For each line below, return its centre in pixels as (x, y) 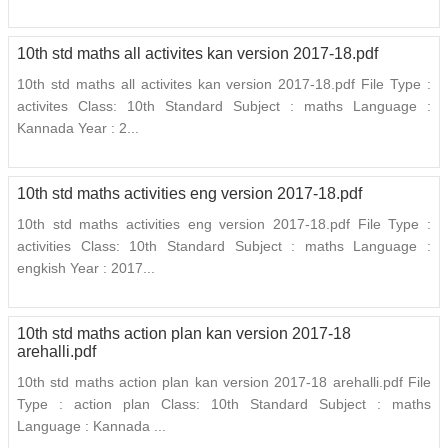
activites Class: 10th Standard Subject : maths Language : (224, 106)
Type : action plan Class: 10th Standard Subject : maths (224, 404)
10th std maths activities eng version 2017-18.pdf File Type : (224, 224)
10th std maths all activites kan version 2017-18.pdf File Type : (224, 84)
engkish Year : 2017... (86, 268)
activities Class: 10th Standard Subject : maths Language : (224, 246)
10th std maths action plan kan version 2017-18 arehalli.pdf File (224, 382)
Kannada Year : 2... (78, 128)
